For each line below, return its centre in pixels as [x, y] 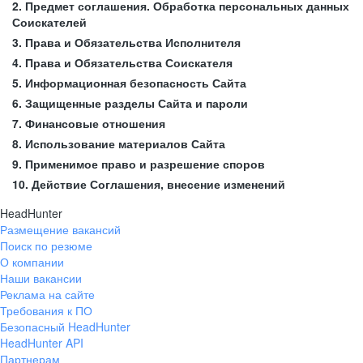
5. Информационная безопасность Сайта [129, 83]
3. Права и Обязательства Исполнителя [126, 42]
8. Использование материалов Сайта [119, 143]
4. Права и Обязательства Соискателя [122, 62]
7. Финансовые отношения [89, 123]
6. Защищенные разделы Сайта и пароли [130, 103]
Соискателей [49, 22]
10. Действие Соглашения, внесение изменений [149, 184]
